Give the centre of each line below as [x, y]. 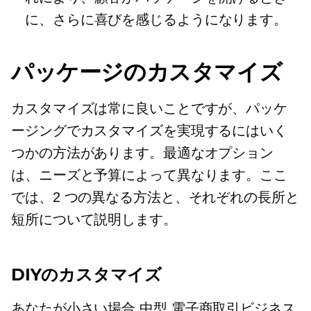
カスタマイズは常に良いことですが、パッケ [149, 109]
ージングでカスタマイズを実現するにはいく [149, 131]
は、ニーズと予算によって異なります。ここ [149, 175]
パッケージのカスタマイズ [147, 72]
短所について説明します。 [94, 220]
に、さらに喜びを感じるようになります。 [157, 20]
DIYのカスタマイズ [86, 275]
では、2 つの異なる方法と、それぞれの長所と [155, 197]
